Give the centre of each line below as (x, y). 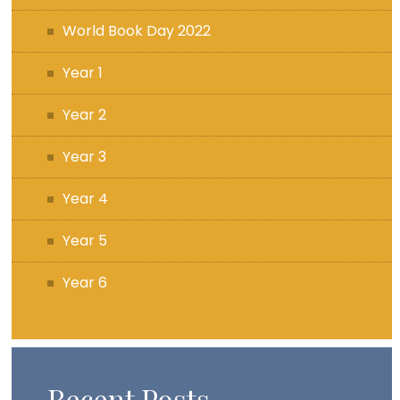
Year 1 (83, 72)
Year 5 (85, 240)
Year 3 (85, 156)
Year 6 (85, 282)
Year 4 (86, 198)
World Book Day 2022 (137, 30)
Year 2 (85, 114)
